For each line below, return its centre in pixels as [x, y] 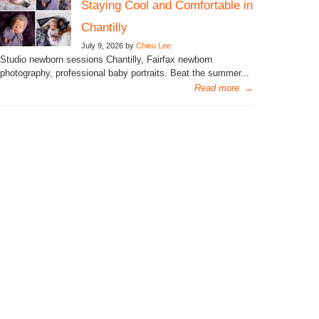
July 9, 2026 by [109, 46]
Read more [217, 88]
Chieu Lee [153, 46]
